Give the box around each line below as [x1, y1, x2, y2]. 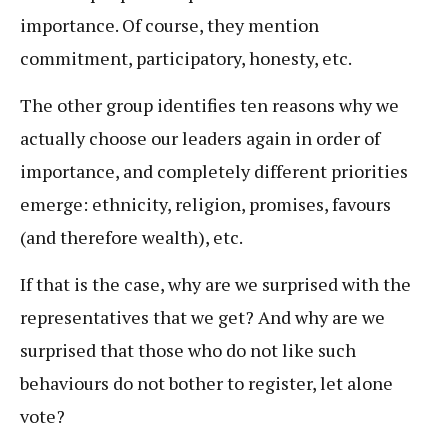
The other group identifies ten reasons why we [20, 93, 399, 118]
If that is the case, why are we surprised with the [20, 272, 411, 297]
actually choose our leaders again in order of [20, 126, 380, 151]
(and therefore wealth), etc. [20, 225, 246, 250]
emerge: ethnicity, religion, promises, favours [20, 192, 391, 217]
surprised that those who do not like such [20, 338, 356, 363]
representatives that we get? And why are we [20, 305, 385, 330]
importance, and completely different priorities [20, 159, 408, 184]
